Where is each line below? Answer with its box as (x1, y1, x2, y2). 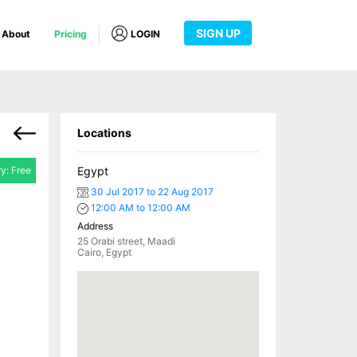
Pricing (54, 28, 87, 41)
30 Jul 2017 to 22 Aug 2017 (88, 186, 214, 198)
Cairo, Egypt (77, 246, 131, 258)
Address (77, 220, 113, 232)
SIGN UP (195, 26, 241, 41)
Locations (77, 126, 131, 139)
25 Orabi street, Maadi (77, 235, 175, 247)
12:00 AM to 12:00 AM (88, 202, 190, 214)
